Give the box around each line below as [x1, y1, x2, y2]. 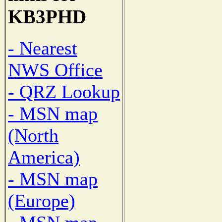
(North [8, 124, 58, 146]
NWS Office [8, 59, 103, 80]
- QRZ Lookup [8, 81, 120, 102]
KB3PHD [8, 6, 86, 28]
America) [8, 146, 80, 167]
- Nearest [8, 37, 77, 58]
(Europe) [8, 190, 75, 211]
